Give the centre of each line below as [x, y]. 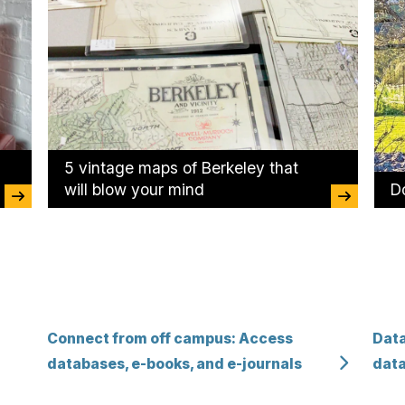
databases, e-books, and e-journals [174, 363]
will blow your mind [134, 190]
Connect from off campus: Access [170, 338]
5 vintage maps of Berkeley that [181, 168]
